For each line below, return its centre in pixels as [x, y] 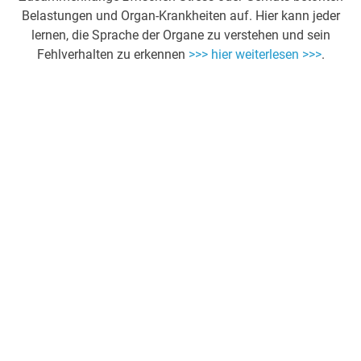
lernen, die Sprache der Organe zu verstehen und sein [180, 35]
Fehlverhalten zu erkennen [112, 55]
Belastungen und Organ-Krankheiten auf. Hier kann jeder [180, 16]
